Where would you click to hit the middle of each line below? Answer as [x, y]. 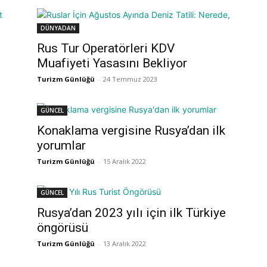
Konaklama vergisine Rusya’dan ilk [131, 131]
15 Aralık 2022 [125, 161]
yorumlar [61, 145]
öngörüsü [63, 228]
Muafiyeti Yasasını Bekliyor [112, 63]
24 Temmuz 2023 [130, 79]
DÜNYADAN [58, 28]
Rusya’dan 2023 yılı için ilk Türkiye [131, 213]
